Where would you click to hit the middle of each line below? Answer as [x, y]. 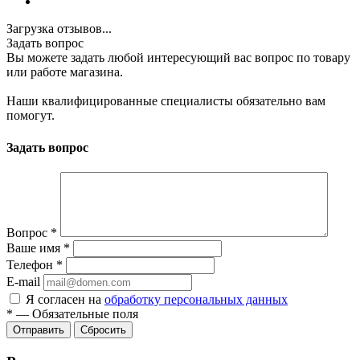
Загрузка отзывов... [59, 29]
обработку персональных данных [196, 299]
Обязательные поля [85, 313]
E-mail [23, 281]
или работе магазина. [65, 72]
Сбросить [103, 329]
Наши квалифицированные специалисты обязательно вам [166, 101]
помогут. [31, 116]
